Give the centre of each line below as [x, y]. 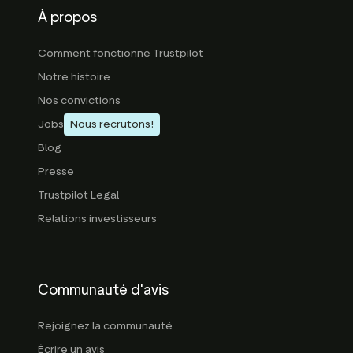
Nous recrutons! [112, 124]
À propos [67, 17]
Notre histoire [74, 76]
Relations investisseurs [97, 218]
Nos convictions [79, 100]
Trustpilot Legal [78, 195]
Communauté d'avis [103, 290]
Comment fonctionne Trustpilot [121, 53]
